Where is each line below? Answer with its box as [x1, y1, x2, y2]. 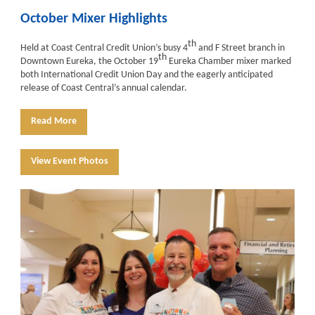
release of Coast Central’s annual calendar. [20, 83, 191, 94]
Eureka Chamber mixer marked [167, 56, 291, 67]
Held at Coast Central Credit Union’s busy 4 [20, 43, 188, 53]
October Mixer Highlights [20, 12, 167, 26]
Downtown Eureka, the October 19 [20, 56, 158, 67]
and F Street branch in [196, 43, 285, 53]
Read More [31, 116, 77, 127]
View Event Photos [31, 156, 108, 167]
